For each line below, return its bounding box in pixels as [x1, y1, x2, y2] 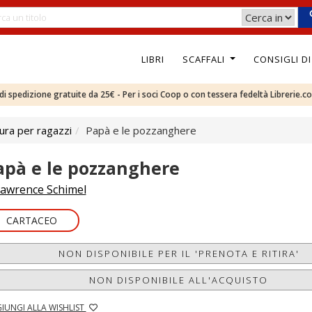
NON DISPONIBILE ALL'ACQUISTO [89, 274, 269, 286]
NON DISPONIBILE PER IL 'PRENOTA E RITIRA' [58, 247, 299, 260]
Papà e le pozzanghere [86, 123, 196, 137]
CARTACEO [6, 214, 57, 227]
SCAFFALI [182, 52, 228, 65]
